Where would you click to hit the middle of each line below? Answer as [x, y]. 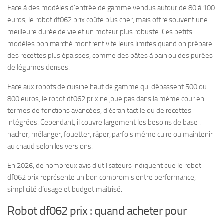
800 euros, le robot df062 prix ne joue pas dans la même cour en [106, 98]
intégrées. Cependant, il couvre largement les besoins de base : [104, 122]
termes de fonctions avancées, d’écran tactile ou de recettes [99, 110]
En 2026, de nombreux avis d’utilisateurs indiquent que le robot [104, 165]
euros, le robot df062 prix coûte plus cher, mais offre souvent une [108, 20]
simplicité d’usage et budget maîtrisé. [65, 189]
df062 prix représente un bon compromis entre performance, [102, 177]
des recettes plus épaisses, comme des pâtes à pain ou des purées [110, 55]
